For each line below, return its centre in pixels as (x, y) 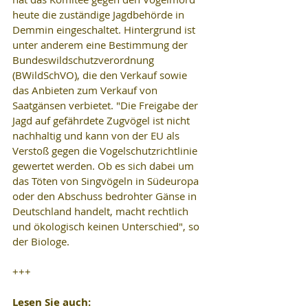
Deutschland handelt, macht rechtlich (102, 211)
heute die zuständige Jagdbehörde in (100, 14)
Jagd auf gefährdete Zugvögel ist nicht (102, 120)
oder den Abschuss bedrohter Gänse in (106, 196)
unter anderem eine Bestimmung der (101, 44)
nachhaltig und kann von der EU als (97, 135)
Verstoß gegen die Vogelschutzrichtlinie (106, 150)
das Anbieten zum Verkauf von (86, 90)
